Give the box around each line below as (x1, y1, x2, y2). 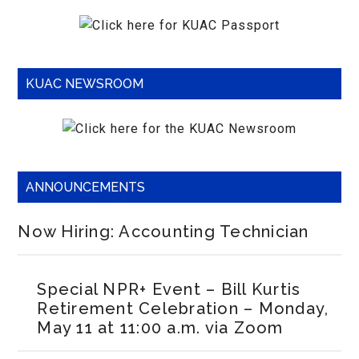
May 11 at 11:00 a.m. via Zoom (37, 318, 284, 337)
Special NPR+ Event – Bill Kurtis (37, 280, 301, 299)
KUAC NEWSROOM (26, 76, 144, 91)
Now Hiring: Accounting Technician (18, 222, 309, 241)
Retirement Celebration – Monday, (37, 299, 329, 318)
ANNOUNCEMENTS (26, 179, 146, 195)
